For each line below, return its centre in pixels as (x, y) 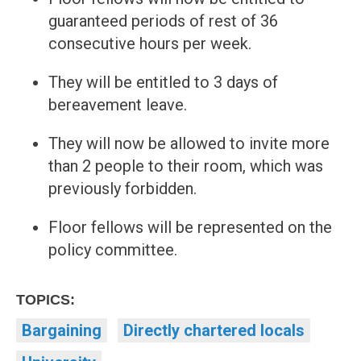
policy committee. (113, 250)
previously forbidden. (122, 189)
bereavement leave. (120, 105)
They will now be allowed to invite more (189, 144)
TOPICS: (46, 300)
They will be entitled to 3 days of (163, 83)
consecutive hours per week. (150, 44)
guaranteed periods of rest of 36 (163, 21)
